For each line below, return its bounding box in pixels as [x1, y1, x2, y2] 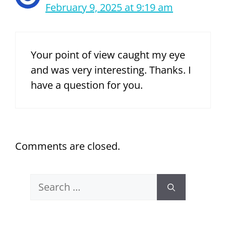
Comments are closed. [15, 139, 120, 153]
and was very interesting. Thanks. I [31, 63, 191, 77]
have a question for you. [31, 78, 143, 92]
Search [30, 174, 62, 188]
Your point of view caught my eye [31, 48, 185, 62]
